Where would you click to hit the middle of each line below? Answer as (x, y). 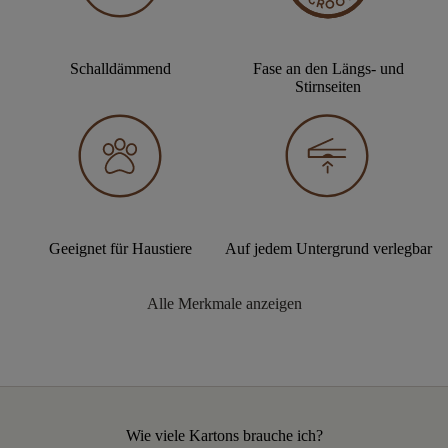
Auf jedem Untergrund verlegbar (328, 249)
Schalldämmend (120, 69)
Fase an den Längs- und (328, 69)
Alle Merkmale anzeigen (224, 304)
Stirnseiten (328, 87)
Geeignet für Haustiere (120, 249)
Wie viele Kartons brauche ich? (224, 436)
